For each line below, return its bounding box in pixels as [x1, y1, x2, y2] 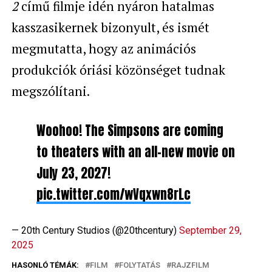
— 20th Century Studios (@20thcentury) [11, 224, 179, 236]
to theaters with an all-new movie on [36, 142, 235, 161]
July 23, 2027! [36, 163, 110, 183]
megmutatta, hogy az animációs [11, 39, 196, 57]
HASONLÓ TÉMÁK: [11, 260, 79, 270]
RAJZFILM [171, 260, 209, 270]
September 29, [178, 224, 242, 236]
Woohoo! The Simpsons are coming [36, 121, 223, 140]
